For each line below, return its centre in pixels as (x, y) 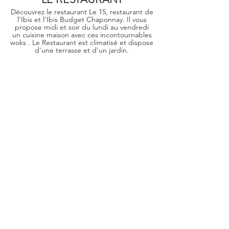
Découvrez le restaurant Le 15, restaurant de (82, 12)
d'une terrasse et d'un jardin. (82, 50)
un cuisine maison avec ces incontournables (82, 35)
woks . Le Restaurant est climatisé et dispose (82, 42)
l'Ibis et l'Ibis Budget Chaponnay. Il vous (82, 19)
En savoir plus (81, 72)
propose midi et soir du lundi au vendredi (82, 27)
